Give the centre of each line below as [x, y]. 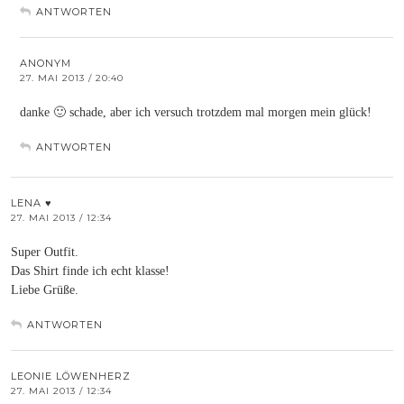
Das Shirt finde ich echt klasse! [90, 271]
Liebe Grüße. [45, 289]
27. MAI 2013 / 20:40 [72, 78]
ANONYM [46, 63]
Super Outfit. [45, 252]
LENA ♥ [32, 202]
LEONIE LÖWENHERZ [71, 376]
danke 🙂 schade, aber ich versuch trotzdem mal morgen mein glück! [196, 112]
